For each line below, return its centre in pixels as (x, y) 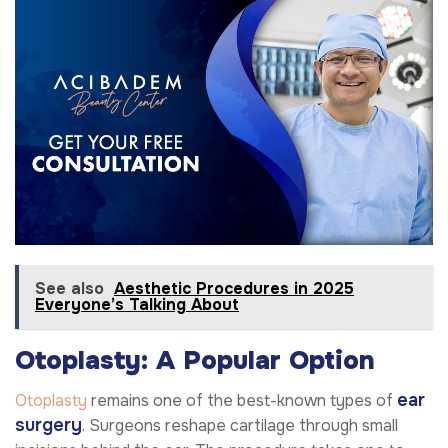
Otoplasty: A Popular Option (195, 361)
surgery (48, 425)
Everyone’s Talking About (137, 305)
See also (69, 289)
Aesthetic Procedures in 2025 (234, 289)
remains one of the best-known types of (242, 401)
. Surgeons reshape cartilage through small (240, 426)
